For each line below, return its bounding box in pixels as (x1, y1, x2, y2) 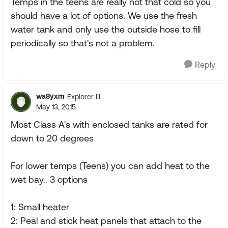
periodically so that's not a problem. (11, 38, 155, 48)
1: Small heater (11, 202, 69, 212)
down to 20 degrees (11, 133, 94, 144)
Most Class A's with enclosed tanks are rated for (11, 119, 208, 130)
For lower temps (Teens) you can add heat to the (11, 160, 210, 171)
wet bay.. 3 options (11, 174, 88, 185)
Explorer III (67, 92, 100, 101)
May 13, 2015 (36, 103, 76, 111)
